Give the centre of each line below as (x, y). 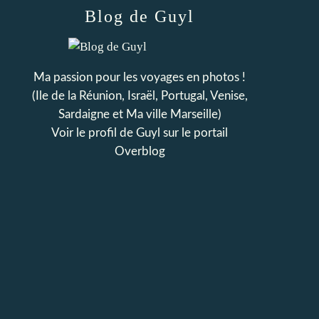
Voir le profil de (94, 133)
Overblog (140, 151)
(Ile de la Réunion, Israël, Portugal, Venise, (140, 96)
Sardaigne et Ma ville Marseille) (140, 114)
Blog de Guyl (140, 16)
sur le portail (194, 133)
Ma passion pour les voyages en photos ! (140, 77)
